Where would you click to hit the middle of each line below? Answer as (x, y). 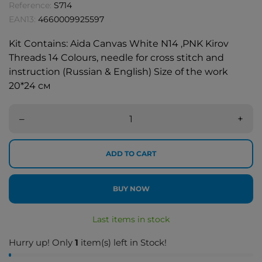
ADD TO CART (131, 154)
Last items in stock (131, 219)
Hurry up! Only (42, 242)
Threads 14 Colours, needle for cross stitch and (116, 58)
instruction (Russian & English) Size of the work (118, 72)
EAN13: (22, 19)
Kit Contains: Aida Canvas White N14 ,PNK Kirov (119, 44)
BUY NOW (131, 189)
